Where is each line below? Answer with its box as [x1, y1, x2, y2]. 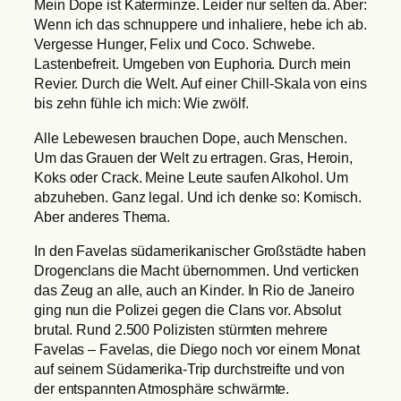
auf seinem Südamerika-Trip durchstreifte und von [34, 360, 346, 377]
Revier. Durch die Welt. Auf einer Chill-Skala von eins [34, 75, 367, 92]
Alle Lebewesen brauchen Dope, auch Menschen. [34, 129, 347, 146]
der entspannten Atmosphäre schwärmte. [34, 380, 290, 397]
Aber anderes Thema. [34, 208, 171, 225]
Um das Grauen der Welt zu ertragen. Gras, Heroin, [34, 149, 354, 166]
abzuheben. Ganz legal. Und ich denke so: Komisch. [34, 188, 363, 205]
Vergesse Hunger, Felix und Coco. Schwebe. [34, 36, 315, 53]
